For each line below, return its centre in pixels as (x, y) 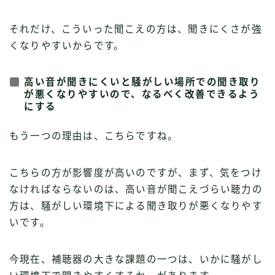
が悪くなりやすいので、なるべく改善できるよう (142, 94)
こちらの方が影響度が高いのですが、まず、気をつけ (136, 172)
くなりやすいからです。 (67, 45)
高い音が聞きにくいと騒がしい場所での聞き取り (142, 82)
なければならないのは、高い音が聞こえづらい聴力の (136, 189)
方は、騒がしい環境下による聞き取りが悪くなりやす (136, 206)
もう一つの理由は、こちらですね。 (94, 136)
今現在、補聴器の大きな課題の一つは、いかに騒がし (136, 259)
